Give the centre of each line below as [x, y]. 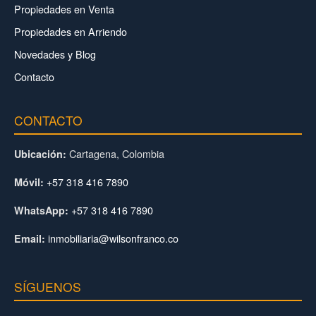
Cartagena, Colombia [115, 153]
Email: [30, 238]
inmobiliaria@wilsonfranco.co [113, 238]
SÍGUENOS [48, 286]
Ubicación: [40, 153]
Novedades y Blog [55, 54]
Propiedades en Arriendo [71, 31]
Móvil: [29, 182]
